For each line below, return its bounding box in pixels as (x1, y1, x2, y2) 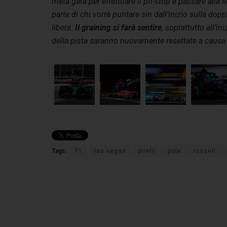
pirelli (138, 147, 156, 155)
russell (193, 147, 216, 155)
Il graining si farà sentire (75, 23, 162, 33)
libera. (52, 23, 75, 33)
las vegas (94, 147, 126, 155)
